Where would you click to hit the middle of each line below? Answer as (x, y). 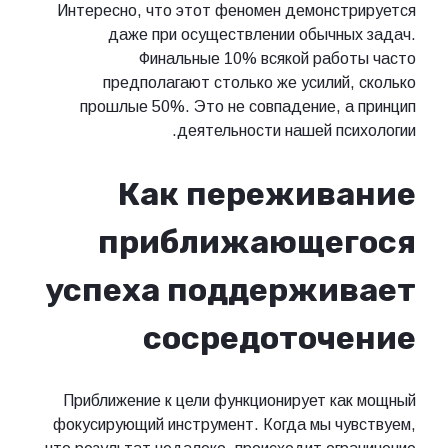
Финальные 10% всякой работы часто (277, 59)
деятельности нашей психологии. (296, 131)
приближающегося (257, 242)
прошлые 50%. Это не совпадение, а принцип (248, 107)
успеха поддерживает (230, 290)
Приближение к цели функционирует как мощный (239, 400)
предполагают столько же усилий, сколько (259, 83)
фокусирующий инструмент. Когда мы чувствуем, (234, 424)
